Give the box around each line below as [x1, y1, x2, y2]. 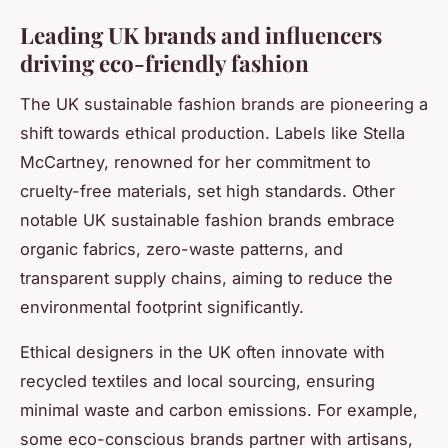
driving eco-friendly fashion [20, 48, 309, 79]
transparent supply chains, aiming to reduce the [20, 268, 393, 289]
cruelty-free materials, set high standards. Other [20, 181, 395, 202]
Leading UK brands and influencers [20, 20, 382, 51]
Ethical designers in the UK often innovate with [20, 342, 385, 363]
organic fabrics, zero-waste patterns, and [20, 239, 343, 260]
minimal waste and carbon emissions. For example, [20, 400, 418, 421]
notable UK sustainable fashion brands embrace [20, 210, 395, 231]
